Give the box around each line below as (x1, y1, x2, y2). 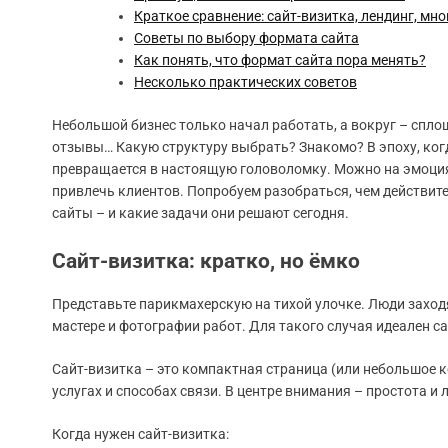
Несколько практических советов (134, 74, 357, 91)
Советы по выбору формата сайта (134, 30, 359, 47)
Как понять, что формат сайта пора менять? (134, 52, 426, 69)
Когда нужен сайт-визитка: (52, 426, 229, 443)
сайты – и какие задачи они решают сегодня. (52, 205, 349, 222)
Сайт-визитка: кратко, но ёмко (52, 249, 360, 274)
